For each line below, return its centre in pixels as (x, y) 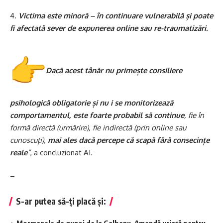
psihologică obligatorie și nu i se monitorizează (92, 103)
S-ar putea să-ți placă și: (61, 201)
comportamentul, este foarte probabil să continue (97, 115)
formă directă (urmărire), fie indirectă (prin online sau (98, 127)
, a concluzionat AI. (61, 152)
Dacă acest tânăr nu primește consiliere (114, 70)
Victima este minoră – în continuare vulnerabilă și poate (116, 16)
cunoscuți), (29, 140)
